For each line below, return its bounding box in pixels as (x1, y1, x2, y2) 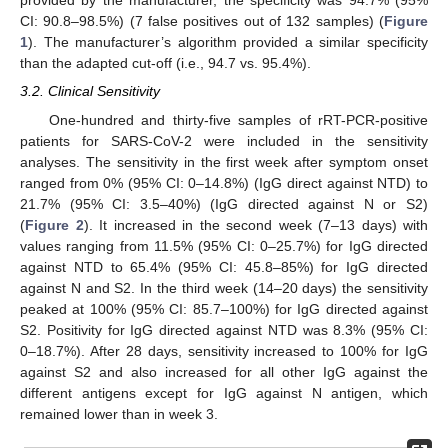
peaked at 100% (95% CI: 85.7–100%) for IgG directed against (20, 300, 428, 317)
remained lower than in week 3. (20, 405, 218, 422)
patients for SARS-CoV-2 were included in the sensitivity (20, 132, 428, 149)
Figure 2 (25, 216, 84, 233)
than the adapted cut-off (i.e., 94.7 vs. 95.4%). (20, 55, 311, 72)
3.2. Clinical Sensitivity (20, 83, 160, 100)
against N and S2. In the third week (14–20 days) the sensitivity (20, 279, 428, 296)
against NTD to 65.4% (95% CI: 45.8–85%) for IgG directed (20, 258, 428, 275)
